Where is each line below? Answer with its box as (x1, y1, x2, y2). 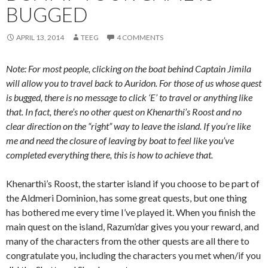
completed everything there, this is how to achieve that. (6, 148, 213, 160)
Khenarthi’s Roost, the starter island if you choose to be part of (6, 177, 260, 189)
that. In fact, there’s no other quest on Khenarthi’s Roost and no (6, 105, 242, 117)
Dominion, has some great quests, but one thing (54, 191, 247, 203)
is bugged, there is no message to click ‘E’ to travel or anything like (6, 91, 252, 103)
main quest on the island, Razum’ (6, 220, 135, 232)
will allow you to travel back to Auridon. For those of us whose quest (6, 77, 261, 89)
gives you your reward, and (149, 220, 259, 232)
